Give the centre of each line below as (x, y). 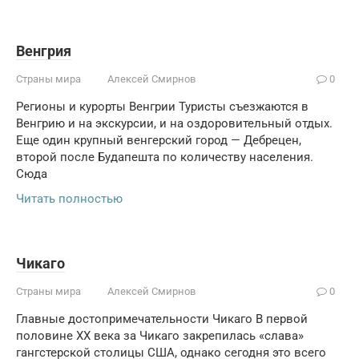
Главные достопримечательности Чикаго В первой (162, 319)
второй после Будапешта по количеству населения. (165, 157)
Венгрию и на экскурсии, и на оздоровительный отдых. (174, 123)
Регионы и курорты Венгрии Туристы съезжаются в (162, 107)
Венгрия (44, 51)
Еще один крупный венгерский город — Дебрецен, (159, 140)
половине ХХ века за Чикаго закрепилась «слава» (160, 336)
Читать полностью (69, 199)
